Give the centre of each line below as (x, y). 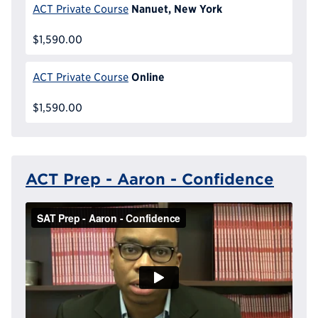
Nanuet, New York (176, 9)
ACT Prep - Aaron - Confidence (150, 179)
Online (148, 77)
